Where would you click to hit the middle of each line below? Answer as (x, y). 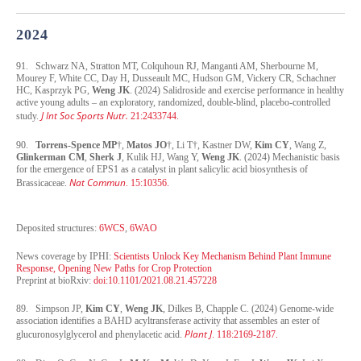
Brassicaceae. (43, 183)
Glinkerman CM (50, 157)
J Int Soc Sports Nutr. (85, 115)
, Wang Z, (308, 145)
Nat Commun (98, 182)
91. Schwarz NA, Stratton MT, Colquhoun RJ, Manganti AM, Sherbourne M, (167, 66)
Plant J (198, 334)
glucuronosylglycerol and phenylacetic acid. (100, 334)
